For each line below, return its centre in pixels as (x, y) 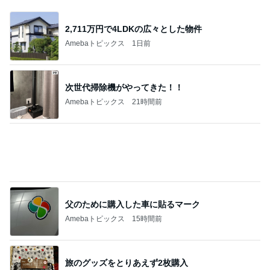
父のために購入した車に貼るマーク (133, 146)
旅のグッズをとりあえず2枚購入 (127, 204)
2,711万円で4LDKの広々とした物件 (133, 29)
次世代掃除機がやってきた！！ (124, 87)
